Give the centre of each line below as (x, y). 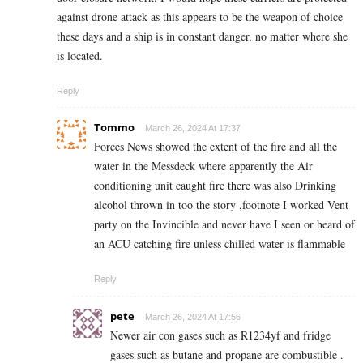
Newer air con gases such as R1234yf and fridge (220, 335)
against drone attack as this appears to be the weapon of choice (200, 17)
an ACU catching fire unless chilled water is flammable (220, 244)
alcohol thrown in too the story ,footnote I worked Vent (221, 205)
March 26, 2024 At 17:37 (193, 128)
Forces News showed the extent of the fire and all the (216, 147)
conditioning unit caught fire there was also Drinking (215, 186)
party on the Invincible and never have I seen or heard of (224, 224)
